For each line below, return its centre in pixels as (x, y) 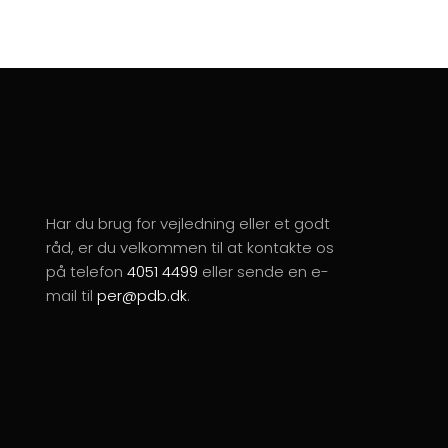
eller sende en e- (264, 271)
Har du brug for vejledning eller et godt (188, 223)
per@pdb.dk (142, 295)
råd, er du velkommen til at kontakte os (190, 247)
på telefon (87, 271)
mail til (72, 295)
